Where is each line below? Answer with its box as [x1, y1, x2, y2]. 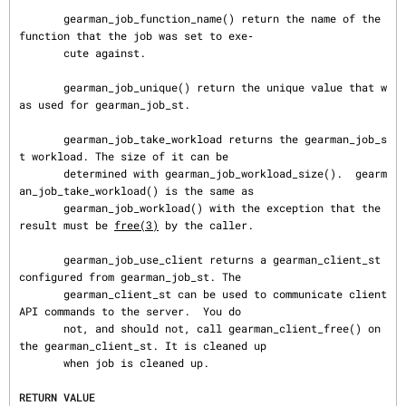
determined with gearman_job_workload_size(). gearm [19, 166, 63, 180]
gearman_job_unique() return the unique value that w [19, 80, 63, 94]
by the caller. [159, 217, 254, 232]
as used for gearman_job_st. [19, 97, 190, 111]
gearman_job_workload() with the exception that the [19, 200, 63, 215]
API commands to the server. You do [19, 304, 241, 318]
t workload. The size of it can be [19, 149, 228, 163]
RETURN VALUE [19, 390, 95, 404]
